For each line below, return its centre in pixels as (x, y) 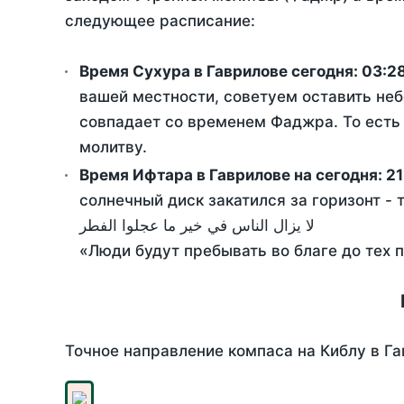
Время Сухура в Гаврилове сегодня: (220, 72)
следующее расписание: (160, 21)
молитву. (113, 147)
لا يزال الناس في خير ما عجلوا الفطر (197, 226)
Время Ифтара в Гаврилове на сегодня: (233, 175)
